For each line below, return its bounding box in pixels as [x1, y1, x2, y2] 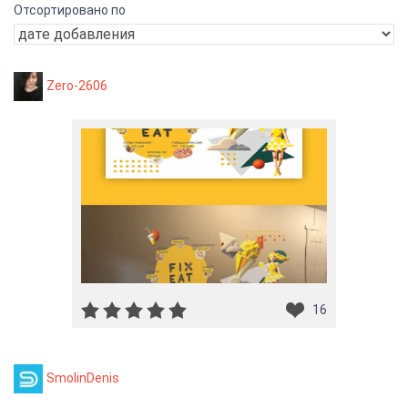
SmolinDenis [46, 370, 119, 385]
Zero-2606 [46, 77, 107, 93]
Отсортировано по [14, 3, 126, 17]
